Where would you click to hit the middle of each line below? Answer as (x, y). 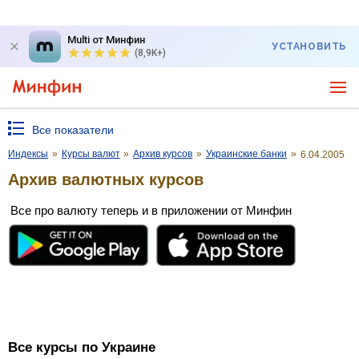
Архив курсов (163, 154)
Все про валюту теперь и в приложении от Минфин (151, 210)
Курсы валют (91, 154)
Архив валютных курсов (106, 179)
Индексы (28, 154)
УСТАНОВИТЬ (309, 46)
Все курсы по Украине (82, 348)
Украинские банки (246, 154)
